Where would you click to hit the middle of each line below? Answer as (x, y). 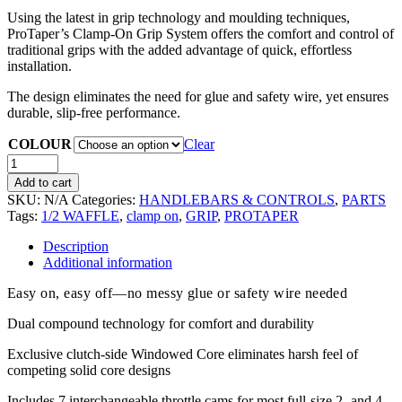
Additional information (108, 262)
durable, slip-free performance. (94, 112)
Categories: (105, 199)
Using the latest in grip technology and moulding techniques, (179, 17)
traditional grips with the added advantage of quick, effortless (179, 49)
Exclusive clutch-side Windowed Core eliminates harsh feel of (183, 354)
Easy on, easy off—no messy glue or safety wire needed (178, 293)
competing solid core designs (89, 370)
